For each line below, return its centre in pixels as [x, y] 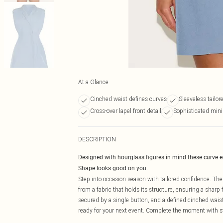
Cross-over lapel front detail [126, 111]
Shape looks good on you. [113, 168]
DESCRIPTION [97, 139]
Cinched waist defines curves [128, 99]
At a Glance [93, 82]
